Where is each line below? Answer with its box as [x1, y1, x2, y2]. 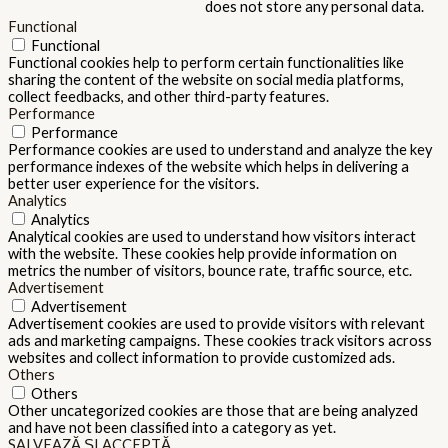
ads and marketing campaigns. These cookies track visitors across [8, 331, 432, 349]
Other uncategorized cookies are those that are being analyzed [8, 401, 418, 419]
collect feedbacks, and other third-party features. [8, 87, 329, 105]
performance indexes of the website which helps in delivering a [8, 157, 409, 175]
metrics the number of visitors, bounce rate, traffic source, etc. [8, 261, 412, 279]
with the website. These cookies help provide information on [8, 244, 397, 262]
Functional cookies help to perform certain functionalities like [8, 53, 404, 71]
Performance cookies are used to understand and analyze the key [8, 140, 432, 158]
